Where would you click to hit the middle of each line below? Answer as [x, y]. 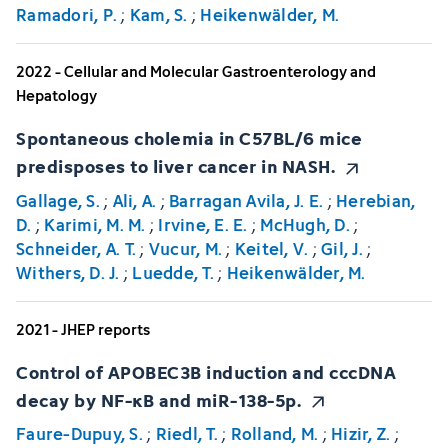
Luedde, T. [173, 272]
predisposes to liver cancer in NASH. [175, 166]
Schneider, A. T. [76, 248]
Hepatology [56, 96]
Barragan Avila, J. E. [246, 200]
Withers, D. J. [68, 272]
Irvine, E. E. [203, 224]
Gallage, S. [58, 200]
